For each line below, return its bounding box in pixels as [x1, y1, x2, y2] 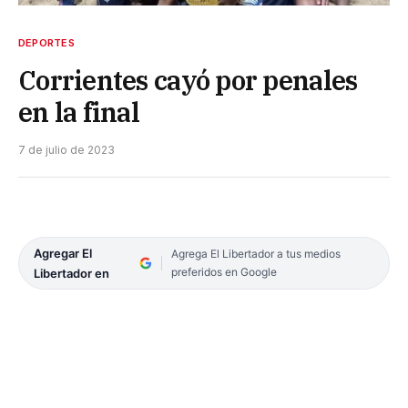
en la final [18, 94, 140, 129]
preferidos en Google [170, 264, 277, 279]
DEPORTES [18, 36, 75, 49]
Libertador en [34, 265, 109, 280]
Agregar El [34, 245, 92, 260]
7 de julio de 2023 [18, 142, 115, 157]
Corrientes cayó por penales [18, 62, 358, 97]
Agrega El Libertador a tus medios [170, 246, 341, 260]
